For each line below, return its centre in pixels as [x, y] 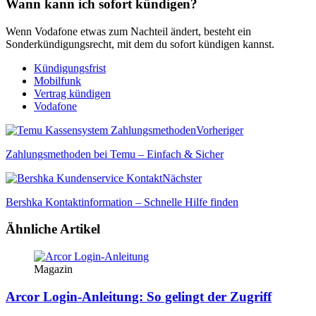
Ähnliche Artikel [53, 229]
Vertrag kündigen [72, 93]
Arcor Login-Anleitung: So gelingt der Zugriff [139, 296]
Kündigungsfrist [70, 68]
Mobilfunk [57, 80]
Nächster [182, 178]
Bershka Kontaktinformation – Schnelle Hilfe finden [122, 202]
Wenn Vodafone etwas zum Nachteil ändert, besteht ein [128, 31]
